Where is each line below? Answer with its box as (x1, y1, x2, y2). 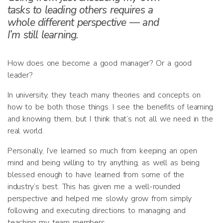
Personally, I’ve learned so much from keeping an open (7, 145, 197, 156)
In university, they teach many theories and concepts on (7, 90, 201, 101)
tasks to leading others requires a (7, 3, 153, 17)
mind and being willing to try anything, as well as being (7, 157, 200, 168)
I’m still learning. (7, 28, 79, 42)
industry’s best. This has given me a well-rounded (7, 181, 181, 192)
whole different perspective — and (7, 15, 159, 29)
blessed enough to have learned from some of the (7, 169, 184, 180)
